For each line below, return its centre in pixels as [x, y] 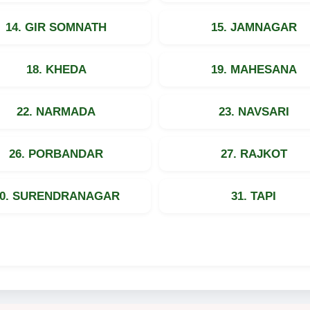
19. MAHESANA [254, 69]
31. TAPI [254, 196]
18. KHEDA [56, 69]
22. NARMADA [56, 111]
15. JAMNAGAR [254, 27]
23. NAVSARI [254, 111]
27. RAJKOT [254, 154]
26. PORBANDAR [56, 154]
